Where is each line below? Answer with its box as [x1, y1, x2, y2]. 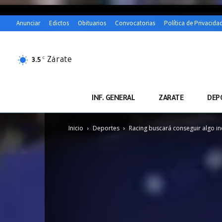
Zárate [47, 55, 72, 65]
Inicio [68, 124, 83, 133]
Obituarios [78, 19, 106, 28]
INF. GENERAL [92, 95, 135, 104]
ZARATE [159, 95, 183, 104]
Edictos [49, 19, 69, 28]
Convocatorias [115, 19, 155, 28]
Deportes [93, 124, 119, 133]
